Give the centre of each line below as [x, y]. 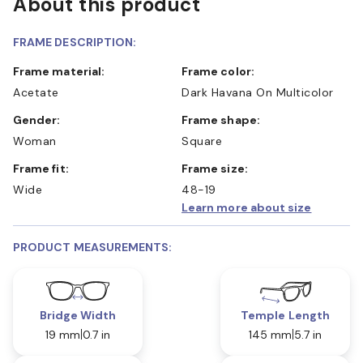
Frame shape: [224, 120]
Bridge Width [78, 315]
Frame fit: [44, 168]
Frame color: [221, 71]
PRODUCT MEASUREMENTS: [93, 247]
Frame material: [62, 71]
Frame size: [218, 168]
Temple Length [285, 315]
